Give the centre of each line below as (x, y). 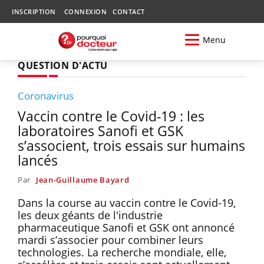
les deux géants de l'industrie (90, 215)
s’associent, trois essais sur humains (131, 145)
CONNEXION (85, 11)
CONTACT (129, 11)
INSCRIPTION (34, 11)
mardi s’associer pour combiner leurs (110, 240)
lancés (38, 160)
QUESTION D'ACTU (63, 65)
